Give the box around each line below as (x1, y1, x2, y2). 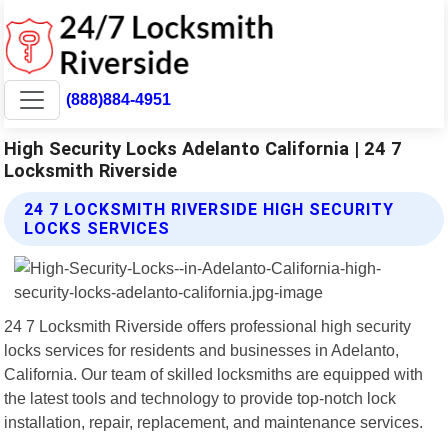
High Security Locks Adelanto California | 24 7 (4, 137, 403, 159)
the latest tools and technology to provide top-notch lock (4, 388, 397, 407)
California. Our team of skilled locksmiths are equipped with (4, 364, 424, 383)
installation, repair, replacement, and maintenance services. (4, 412, 424, 431)
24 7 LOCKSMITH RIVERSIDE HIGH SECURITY (24, 199, 395, 219)
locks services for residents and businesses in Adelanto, (4, 340, 400, 359)
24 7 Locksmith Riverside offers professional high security (4, 316, 412, 335)
